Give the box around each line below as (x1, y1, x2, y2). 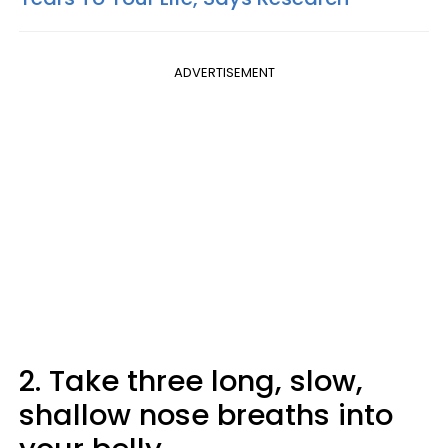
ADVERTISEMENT (173, 63, 275, 82)
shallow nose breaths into (19, 395, 393, 435)
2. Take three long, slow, (19, 361, 363, 401)
